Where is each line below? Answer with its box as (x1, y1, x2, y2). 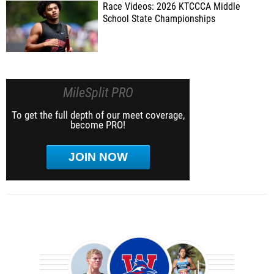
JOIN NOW (68, 150, 128, 163)
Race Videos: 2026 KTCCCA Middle (103, 1, 240, 12)
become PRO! (70, 119, 125, 131)
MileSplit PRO (62, 85, 133, 100)
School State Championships (103, 13, 215, 24)
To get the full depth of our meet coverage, (11, 109, 185, 121)
